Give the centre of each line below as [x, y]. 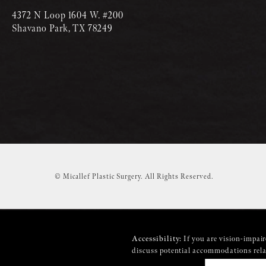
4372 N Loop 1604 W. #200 [68, 16]
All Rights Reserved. [179, 176]
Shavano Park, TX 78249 [63, 29]
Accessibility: [157, 239]
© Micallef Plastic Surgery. [100, 176]
